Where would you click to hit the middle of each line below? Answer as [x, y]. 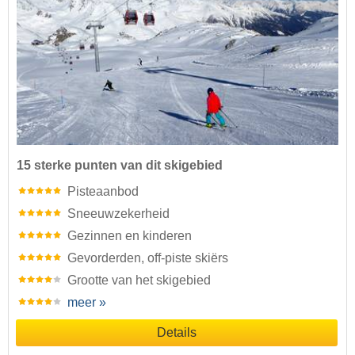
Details [177, 333]
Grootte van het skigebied [139, 281]
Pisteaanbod [103, 192]
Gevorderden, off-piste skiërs [148, 258]
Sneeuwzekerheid [118, 214]
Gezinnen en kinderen [130, 236]
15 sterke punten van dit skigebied [120, 166]
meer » [87, 303]
